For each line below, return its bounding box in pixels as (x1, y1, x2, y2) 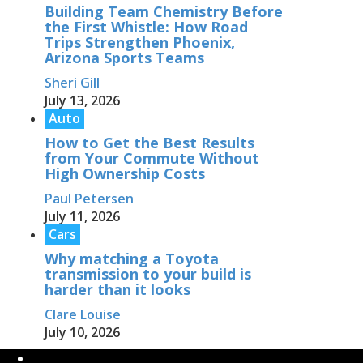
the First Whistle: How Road (45, 17, 248, 37)
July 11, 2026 (45, 207, 120, 226)
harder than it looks (45, 280, 190, 300)
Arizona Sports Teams (45, 48, 204, 68)
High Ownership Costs (45, 164, 205, 184)
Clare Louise (45, 305, 121, 324)
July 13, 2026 (45, 92, 120, 110)
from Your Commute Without (45, 148, 259, 169)
